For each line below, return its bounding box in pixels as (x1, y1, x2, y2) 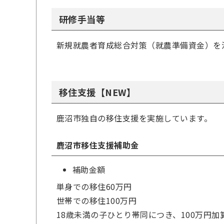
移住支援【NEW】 (59, 85, 136, 99)
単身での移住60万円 (56, 180, 132, 193)
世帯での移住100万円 (56, 194, 137, 207)
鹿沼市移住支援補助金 (56, 139, 139, 151)
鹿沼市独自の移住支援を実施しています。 (56, 112, 212, 124)
